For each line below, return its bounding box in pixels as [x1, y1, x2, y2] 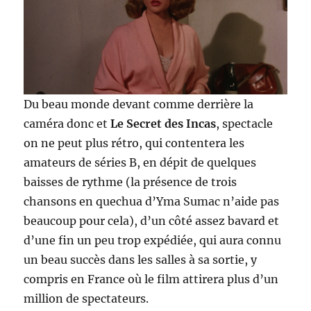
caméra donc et [24, 116, 111, 131]
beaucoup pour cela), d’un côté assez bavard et [24, 213, 280, 228]
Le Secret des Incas [110, 116, 217, 131]
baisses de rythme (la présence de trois [24, 174, 237, 189]
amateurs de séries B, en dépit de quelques [24, 155, 257, 169]
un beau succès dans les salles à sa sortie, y [24, 252, 258, 267]
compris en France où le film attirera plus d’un [24, 271, 279, 286]
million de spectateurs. [24, 291, 149, 305]
